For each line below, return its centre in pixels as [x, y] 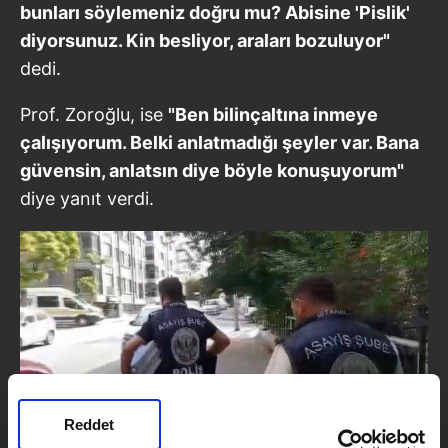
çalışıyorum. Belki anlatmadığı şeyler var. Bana [219, 142]
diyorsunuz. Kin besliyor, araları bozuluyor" [205, 40]
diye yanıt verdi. [87, 198]
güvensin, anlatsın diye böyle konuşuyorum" [212, 170]
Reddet [89, 424]
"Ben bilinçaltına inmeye [273, 114]
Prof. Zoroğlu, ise [94, 114]
